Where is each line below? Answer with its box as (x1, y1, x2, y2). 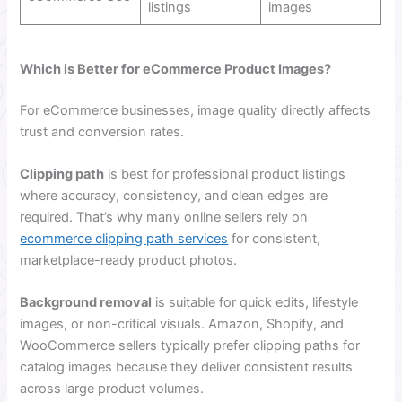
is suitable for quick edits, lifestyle (152, 294, 359, 311)
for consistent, (228, 230, 321, 247)
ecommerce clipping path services (20, 230, 229, 247)
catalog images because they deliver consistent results (20, 359, 354, 376)
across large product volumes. (20, 380, 205, 398)
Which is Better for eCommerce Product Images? (20, 60, 332, 77)
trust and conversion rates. (20, 123, 185, 140)
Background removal (20, 294, 153, 311)
